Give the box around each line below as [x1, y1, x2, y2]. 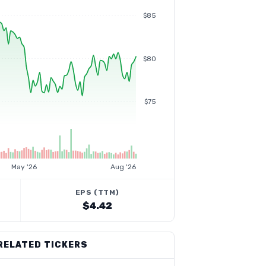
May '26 [11, 163, 37, 171]
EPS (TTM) [75, 188, 119, 197]
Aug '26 [110, 163, 136, 171]
